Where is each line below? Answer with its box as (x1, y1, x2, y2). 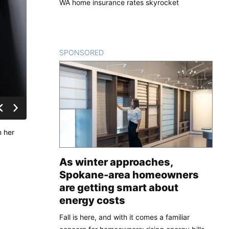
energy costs (59, 194, 125, 207)
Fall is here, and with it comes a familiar (59, 212, 190, 221)
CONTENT (104, 48, 139, 57)
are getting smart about (59, 181, 178, 194)
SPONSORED (59, 48, 104, 57)
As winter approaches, (59, 155, 173, 168)
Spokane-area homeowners (59, 168, 199, 181)
